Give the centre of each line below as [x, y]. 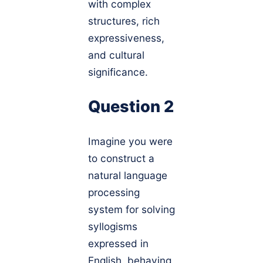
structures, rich [124, 21]
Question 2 [131, 107]
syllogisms [113, 227]
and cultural [116, 55]
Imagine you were [130, 141]
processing [114, 193]
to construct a [121, 159]
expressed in [118, 244]
